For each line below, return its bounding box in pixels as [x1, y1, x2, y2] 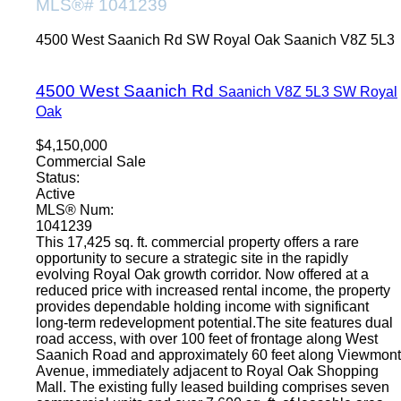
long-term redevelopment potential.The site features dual [36, 314, 393, 330]
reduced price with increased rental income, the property [36, 282, 390, 298]
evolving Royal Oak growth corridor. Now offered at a [36, 266, 369, 282]
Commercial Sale [36, 153, 146, 169]
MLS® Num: [36, 201, 114, 218]
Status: [36, 169, 80, 185]
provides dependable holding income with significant [36, 298, 369, 314]
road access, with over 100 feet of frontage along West [36, 330, 378, 346]
